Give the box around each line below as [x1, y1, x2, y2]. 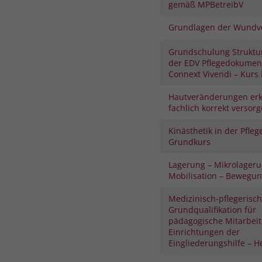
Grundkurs [168, 136, 211, 147]
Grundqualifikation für [168, 204, 256, 215]
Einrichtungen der [168, 226, 240, 237]
